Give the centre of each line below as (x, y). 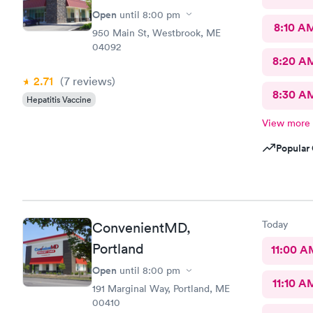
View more (286, 123)
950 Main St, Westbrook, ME (156, 32)
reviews (91, 81)
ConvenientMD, (141, 228)
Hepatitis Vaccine (59, 99)
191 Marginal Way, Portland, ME (161, 289)
